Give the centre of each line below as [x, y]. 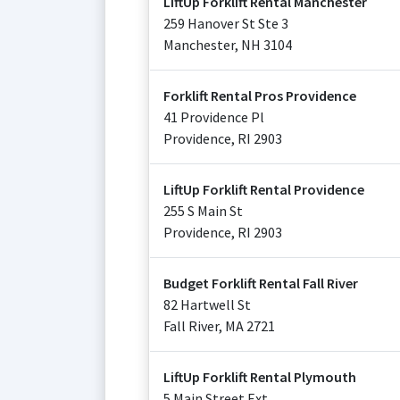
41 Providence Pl [214, 117]
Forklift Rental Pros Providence [260, 96]
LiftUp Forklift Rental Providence [264, 189]
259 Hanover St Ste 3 [226, 23]
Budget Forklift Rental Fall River [261, 283]
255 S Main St [203, 211]
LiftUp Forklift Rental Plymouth [260, 377]
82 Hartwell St [207, 304]
